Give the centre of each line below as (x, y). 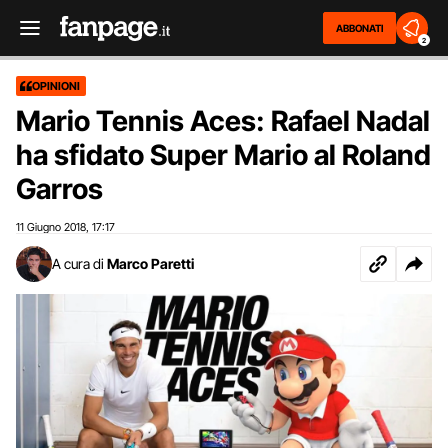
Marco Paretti (150, 263)
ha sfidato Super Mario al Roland (223, 155)
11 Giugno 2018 (51, 227)
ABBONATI (359, 28)
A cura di (78, 263)
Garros (59, 189)
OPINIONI (56, 86)
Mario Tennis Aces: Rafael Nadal (223, 121)
